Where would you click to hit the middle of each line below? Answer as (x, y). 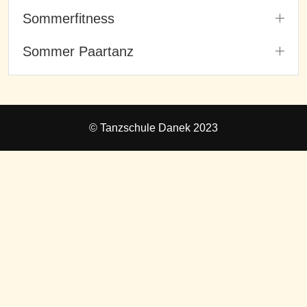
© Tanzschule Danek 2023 (153, 128)
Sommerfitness (69, 18)
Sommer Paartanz (78, 51)
